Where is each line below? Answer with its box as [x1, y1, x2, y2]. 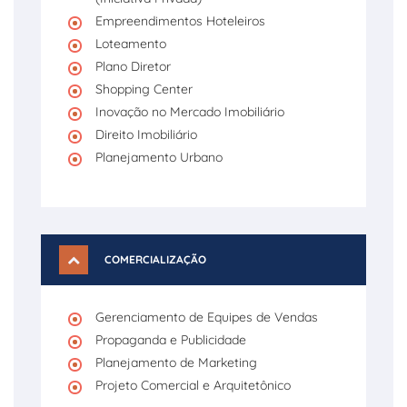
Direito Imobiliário [95, 126, 197, 143]
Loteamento [95, 35, 166, 52]
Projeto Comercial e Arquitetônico [95, 377, 291, 393]
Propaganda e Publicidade [95, 332, 246, 348]
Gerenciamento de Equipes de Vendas [95, 309, 318, 325]
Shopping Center [95, 81, 193, 97]
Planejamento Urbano [95, 149, 223, 165]
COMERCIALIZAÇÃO [104, 253, 206, 266]
